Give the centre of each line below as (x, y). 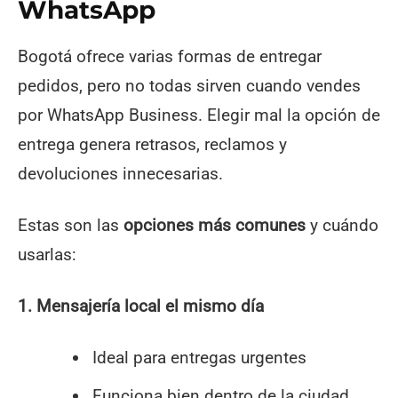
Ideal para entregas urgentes (199, 358)
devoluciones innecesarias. (120, 174)
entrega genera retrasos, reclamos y (152, 145)
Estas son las (71, 226)
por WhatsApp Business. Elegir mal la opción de (199, 115)
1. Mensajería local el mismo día (141, 306)
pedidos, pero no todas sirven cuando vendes (189, 86)
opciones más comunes (215, 226)
